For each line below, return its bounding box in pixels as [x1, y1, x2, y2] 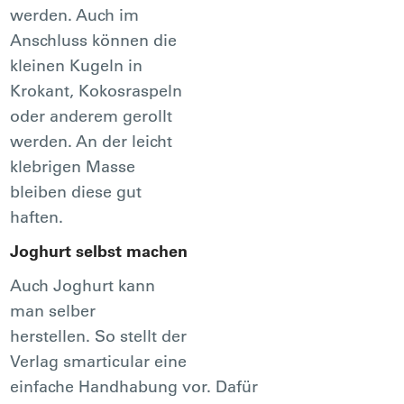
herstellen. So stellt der [10, 325, 188, 346]
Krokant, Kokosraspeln [10, 79, 183, 101]
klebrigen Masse [10, 155, 136, 177]
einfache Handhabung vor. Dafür [10, 375, 259, 397]
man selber [10, 299, 96, 321]
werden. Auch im [10, 4, 140, 25]
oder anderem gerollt [10, 105, 173, 126]
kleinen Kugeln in [10, 54, 143, 76]
